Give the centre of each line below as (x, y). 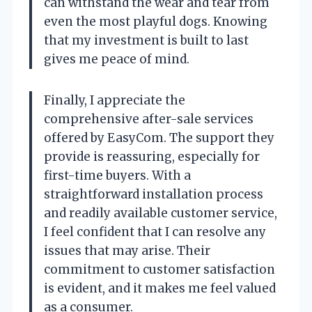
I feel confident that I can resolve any (155, 232)
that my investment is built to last (146, 40)
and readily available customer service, (161, 213)
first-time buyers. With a (117, 175)
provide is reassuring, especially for (152, 156)
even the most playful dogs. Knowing (156, 21)
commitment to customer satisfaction (159, 269)
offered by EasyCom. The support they (159, 138)
